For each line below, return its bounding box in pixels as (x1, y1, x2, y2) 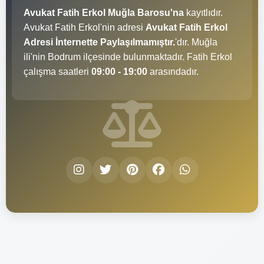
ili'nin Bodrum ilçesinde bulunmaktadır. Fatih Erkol (24, 51, 232, 62)
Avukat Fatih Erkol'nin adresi (24, 22, 146, 32)
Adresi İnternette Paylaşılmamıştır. (24, 37, 175, 47)
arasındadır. (147, 66, 199, 77)
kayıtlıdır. (184, 7, 223, 18)
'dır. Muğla (175, 37, 217, 47)
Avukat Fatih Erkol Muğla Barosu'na (24, 7, 184, 18)
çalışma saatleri (24, 66, 91, 77)
